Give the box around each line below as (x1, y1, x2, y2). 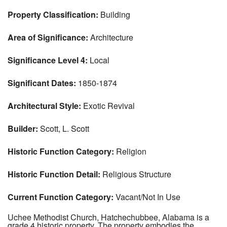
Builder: (8, 123, 38, 135)
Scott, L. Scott (38, 123, 89, 135)
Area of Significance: (8, 31, 88, 44)
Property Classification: (8, 9, 98, 21)
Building (98, 9, 130, 21)
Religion (114, 145, 146, 158)
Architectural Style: (8, 100, 81, 112)
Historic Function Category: (8, 145, 114, 158)
